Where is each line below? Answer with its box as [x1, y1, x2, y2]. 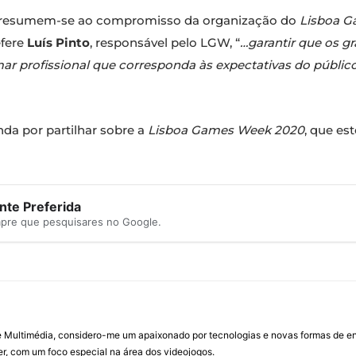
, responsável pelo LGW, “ [90, 35, 240, 51]
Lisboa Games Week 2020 [145, 122, 304, 138]
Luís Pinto [27, 35, 90, 51]
